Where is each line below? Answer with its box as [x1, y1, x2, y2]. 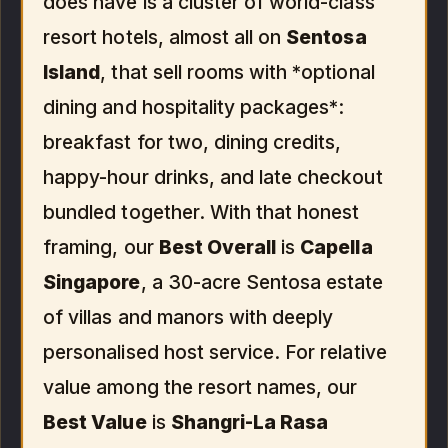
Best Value [43, 409, 147, 434]
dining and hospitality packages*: [43, 94, 345, 119]
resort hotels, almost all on [43, 24, 287, 49]
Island [43, 59, 101, 84]
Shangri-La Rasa [170, 409, 329, 434]
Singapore [43, 269, 141, 294]
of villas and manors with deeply [43, 304, 334, 329]
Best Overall [158, 234, 277, 259]
